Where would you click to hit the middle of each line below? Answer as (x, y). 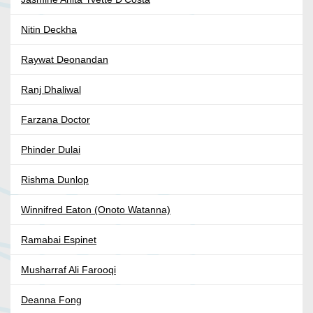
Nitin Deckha (49, 30)
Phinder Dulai (51, 150)
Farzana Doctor (56, 120)
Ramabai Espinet (59, 240)
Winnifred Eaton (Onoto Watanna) (96, 210)
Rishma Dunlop (55, 180)
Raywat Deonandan (65, 60)
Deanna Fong (51, 300)
